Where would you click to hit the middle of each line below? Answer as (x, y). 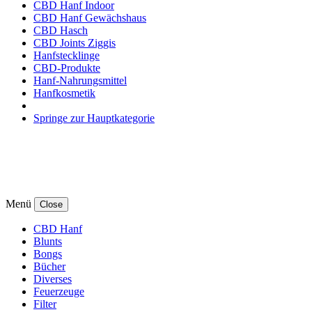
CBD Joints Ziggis (75, 42)
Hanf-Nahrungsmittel (80, 80)
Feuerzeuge (59, 291)
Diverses (53, 279)
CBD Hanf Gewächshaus (90, 17)
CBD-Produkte (67, 68)
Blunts (48, 241)
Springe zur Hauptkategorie (94, 118)
